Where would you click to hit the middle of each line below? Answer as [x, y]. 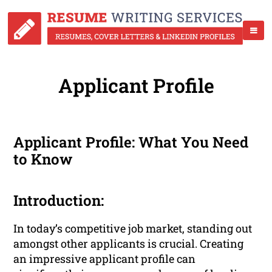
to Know [43, 159]
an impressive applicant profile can [105, 259]
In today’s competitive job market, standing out [133, 229]
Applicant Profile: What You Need [131, 142]
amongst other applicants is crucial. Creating [129, 244]
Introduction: [59, 201]
